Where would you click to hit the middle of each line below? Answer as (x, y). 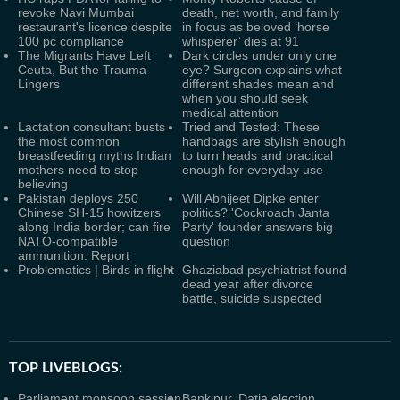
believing (43, 184)
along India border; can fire (94, 227)
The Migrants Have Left (84, 55)
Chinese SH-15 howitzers (89, 212)
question (206, 241)
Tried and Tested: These (251, 127)
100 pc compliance (71, 41)
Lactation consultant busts (92, 127)
